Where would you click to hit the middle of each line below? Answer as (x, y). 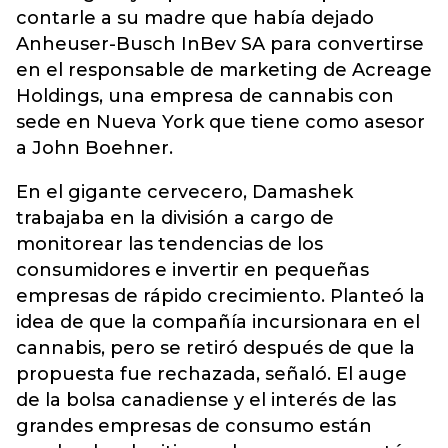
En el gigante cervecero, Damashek (184, 192)
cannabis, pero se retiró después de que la (215, 348)
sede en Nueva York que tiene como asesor (220, 122)
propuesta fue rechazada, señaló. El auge (211, 374)
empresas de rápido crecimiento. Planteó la (220, 296)
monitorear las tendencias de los (169, 244)
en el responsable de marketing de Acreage (224, 70)
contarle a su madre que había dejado (195, 18)
